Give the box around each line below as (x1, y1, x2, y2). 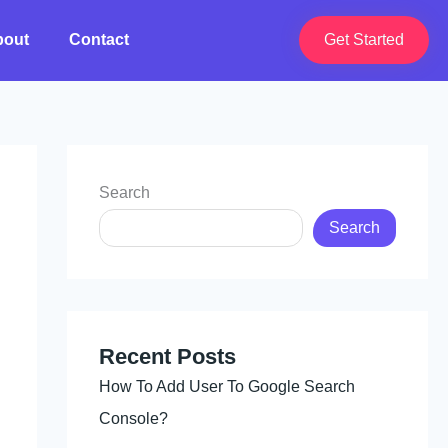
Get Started (323, 31, 404, 49)
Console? (98, 409, 168, 427)
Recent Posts (98, 343, 236, 369)
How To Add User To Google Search (98, 377, 355, 395)
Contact (69, 31, 130, 49)
